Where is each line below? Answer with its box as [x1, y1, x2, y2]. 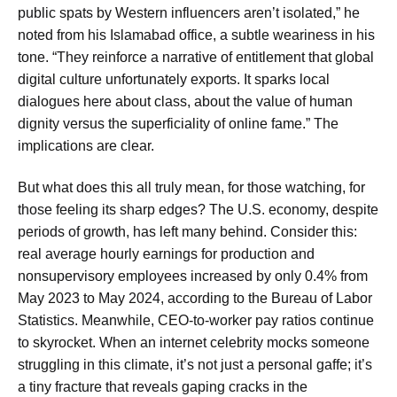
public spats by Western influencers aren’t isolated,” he [18, 4, 360, 20]
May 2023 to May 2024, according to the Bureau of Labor [18, 291, 372, 307]
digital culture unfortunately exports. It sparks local [18, 71, 330, 87]
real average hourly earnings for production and [18, 246, 315, 262]
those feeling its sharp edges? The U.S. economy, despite [18, 202, 378, 218]
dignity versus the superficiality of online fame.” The [18, 115, 339, 131]
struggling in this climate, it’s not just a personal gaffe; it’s [18, 357, 372, 373]
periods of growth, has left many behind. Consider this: [18, 224, 357, 240]
